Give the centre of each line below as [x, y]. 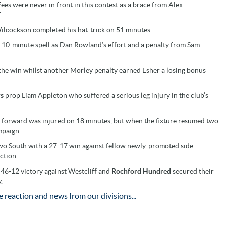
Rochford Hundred [142, 171]
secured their [193, 171]
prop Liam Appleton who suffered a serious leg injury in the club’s [107, 95]
